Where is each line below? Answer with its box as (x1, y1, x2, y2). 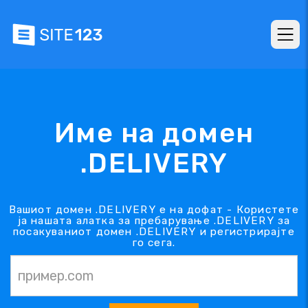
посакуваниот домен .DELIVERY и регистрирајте (13, 225, 295, 238)
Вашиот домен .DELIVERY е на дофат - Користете (8, 203, 300, 216)
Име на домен (54, 116, 254, 149)
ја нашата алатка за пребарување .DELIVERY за (17, 214, 291, 227)
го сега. (132, 236, 176, 249)
